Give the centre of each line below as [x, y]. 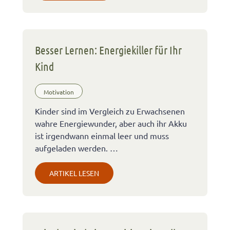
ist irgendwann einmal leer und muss [102, 135]
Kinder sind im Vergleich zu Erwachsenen [110, 111]
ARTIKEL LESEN [74, 173]
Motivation [59, 92]
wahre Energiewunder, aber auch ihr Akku [111, 123]
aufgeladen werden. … [76, 148]
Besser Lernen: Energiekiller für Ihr [108, 50]
